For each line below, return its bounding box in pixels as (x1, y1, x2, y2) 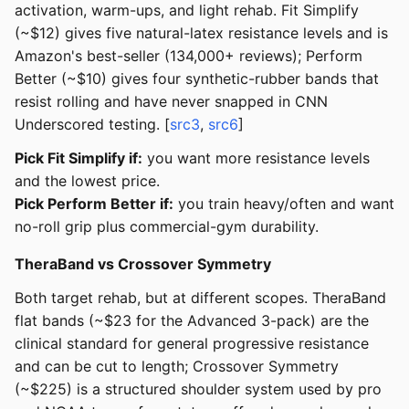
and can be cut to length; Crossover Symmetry (15, 357, 339, 376)
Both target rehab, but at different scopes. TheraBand (15, 288, 386, 308)
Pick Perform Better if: (15, 194, 173, 214)
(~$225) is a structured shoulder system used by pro (15, 380, 382, 399)
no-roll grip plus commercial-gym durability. (15, 217, 319, 236)
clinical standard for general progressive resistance (15, 334, 369, 353)
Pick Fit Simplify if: (15, 149, 142, 168)
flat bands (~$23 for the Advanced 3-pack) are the (15, 311, 369, 330)
